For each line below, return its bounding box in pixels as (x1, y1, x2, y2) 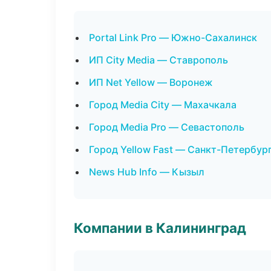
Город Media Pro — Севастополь (89, 121, 244, 133)
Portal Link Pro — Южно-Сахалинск (89, 31, 257, 44)
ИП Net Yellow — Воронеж (89, 76, 213, 88)
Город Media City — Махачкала (89, 99, 237, 111)
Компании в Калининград (74, 220, 246, 236)
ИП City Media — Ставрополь (89, 54, 228, 66)
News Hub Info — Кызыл (89, 166, 204, 178)
